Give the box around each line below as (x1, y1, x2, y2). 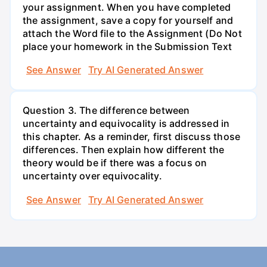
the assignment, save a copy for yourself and (23, 14, 234, 26)
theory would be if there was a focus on (23, 157, 207, 169)
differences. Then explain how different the (23, 144, 225, 156)
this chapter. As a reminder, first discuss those (23, 131, 241, 143)
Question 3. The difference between (23, 104, 190, 117)
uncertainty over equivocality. (23, 170, 162, 182)
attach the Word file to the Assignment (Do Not (23, 27, 242, 39)
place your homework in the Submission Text (23, 40, 232, 52)
